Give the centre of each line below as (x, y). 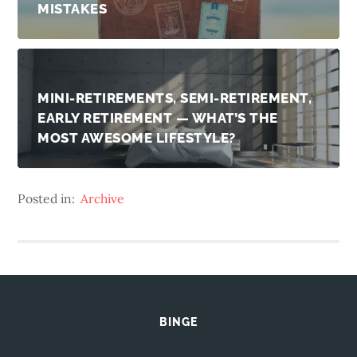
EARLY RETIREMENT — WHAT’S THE (158, 118)
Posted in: (48, 198)
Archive (103, 198)
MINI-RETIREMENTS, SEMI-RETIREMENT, (175, 98)
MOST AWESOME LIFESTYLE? (137, 137)
